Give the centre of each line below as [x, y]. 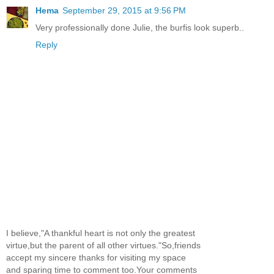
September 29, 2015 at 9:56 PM [124, 11]
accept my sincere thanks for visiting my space [96, 257]
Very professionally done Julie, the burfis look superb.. [140, 28]
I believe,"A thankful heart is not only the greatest [101, 233]
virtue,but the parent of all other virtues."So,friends [103, 245]
